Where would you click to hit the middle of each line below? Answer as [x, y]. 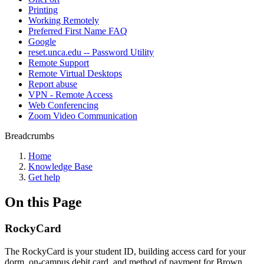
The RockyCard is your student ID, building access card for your [125, 251]
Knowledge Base [60, 166]
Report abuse [53, 84]
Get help [44, 177]
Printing [43, 10]
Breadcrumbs [29, 136]
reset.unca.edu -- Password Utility [91, 52]
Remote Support [59, 63]
